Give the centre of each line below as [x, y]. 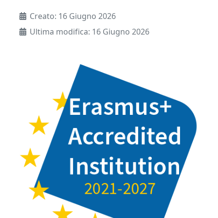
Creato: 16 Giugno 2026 [73, 16]
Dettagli [33, 16]
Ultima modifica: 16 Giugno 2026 [90, 32]
